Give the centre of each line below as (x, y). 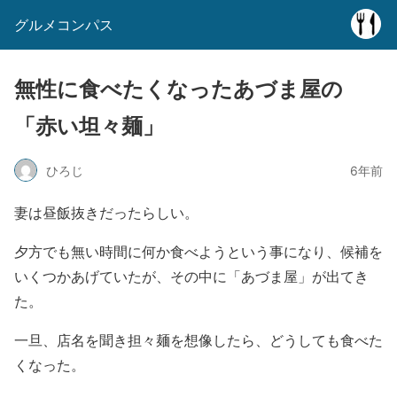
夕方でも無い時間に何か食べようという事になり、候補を (198, 251)
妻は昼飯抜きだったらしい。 (106, 212)
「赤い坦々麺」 (89, 126)
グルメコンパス (64, 25)
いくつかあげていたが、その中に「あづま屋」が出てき (191, 276)
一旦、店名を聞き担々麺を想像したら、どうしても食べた (198, 340)
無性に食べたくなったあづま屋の (179, 89)
